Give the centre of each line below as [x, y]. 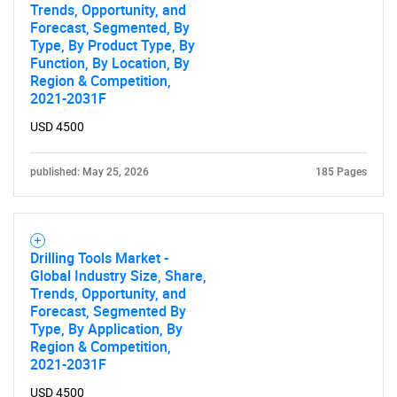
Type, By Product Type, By [113, 45]
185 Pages [341, 172]
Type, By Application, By [106, 329]
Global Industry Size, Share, [118, 276]
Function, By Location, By [110, 63]
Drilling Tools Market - [99, 258]
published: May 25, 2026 [90, 172]
